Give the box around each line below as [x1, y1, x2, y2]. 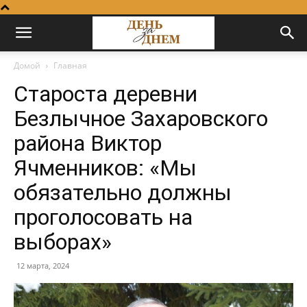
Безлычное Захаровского [14, 106, 268, 132]
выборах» [14, 229, 112, 255]
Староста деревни [14, 81, 197, 107]
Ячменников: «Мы [14, 155, 197, 181]
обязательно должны [14, 180, 232, 206]
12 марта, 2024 [16, 260, 69, 271]
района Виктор [14, 130, 162, 156]
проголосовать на [14, 204, 193, 230]
